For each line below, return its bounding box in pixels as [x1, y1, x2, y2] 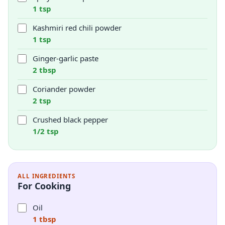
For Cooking [18, 180, 71, 192]
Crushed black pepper [33, 115, 108, 125]
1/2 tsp [33, 126, 59, 136]
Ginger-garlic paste [33, 53, 98, 63]
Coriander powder [33, 84, 95, 94]
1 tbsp [33, 214, 56, 224]
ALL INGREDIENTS [18, 172, 75, 180]
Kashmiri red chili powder [33, 23, 122, 33]
